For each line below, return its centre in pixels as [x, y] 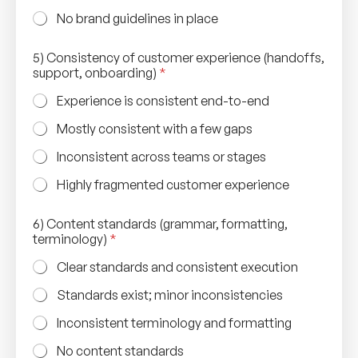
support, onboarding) [96, 72]
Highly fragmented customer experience [173, 184]
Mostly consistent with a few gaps [155, 128]
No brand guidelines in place [137, 18]
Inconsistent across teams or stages [161, 156]
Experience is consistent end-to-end [163, 100]
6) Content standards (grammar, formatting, [160, 223]
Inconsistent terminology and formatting [174, 322]
